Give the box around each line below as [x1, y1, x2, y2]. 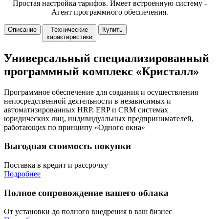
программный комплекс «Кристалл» [4, 65, 199, 78]
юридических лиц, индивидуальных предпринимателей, [4, 114, 194, 123]
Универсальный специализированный [4, 51, 209, 65]
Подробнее [4, 169, 41, 178]
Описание [8, 25, 37, 33]
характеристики [46, 33, 92, 41]
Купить [102, 25, 123, 33]
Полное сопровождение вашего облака [4, 187, 169, 198]
